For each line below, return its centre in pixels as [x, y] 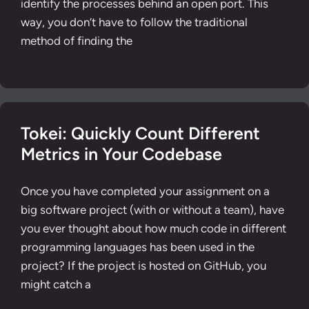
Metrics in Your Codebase [121, 154]
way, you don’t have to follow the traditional [134, 22]
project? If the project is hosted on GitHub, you [143, 265]
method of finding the [77, 40]
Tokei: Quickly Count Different [140, 133]
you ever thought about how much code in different [153, 228]
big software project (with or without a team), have [152, 209]
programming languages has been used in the [138, 247]
